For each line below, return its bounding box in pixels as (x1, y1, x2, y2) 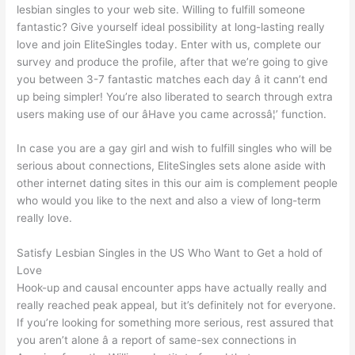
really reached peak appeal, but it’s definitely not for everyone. (17, 299, 337, 312)
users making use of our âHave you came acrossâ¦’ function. (17, 107, 327, 120)
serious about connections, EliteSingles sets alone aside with (17, 159, 326, 173)
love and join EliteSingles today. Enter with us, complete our (17, 37, 322, 51)
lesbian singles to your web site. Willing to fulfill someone (17, 2, 306, 16)
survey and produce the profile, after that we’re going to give (17, 55, 329, 68)
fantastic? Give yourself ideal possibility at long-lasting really (17, 20, 326, 33)
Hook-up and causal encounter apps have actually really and (17, 281, 327, 295)
